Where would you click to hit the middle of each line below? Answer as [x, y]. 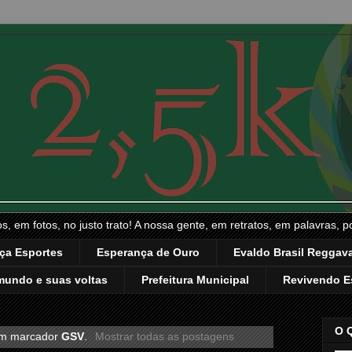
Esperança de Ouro [148, 253]
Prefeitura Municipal [195, 280]
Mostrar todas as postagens [164, 336]
